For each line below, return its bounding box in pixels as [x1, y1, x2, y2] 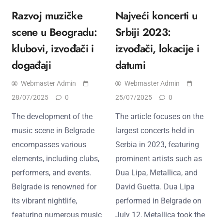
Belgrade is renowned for [12, 182, 96, 191]
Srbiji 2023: [115, 24, 171, 40]
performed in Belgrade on [115, 196, 201, 205]
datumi [115, 57, 146, 73]
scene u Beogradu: [12, 24, 97, 40]
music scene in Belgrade [12, 125, 94, 135]
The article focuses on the [115, 111, 203, 121]
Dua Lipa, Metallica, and [115, 168, 198, 177]
